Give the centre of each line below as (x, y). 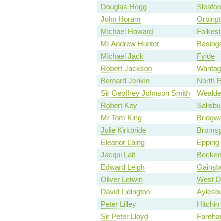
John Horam (120, 19)
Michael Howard (127, 32)
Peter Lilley (118, 204)
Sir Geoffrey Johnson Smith (145, 93)
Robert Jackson (126, 69)
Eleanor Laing (122, 143)
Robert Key (119, 106)
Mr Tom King (121, 118)
